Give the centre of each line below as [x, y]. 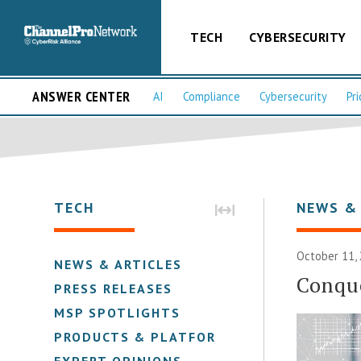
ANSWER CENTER [81, 97]
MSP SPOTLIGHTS [118, 312]
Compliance [212, 97]
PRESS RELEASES [114, 288]
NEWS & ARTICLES [118, 264]
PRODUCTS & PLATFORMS [146, 336]
